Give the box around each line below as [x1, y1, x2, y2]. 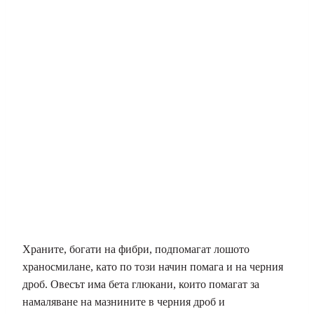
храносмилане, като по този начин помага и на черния [22, 261, 283, 273]
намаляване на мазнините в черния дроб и [22, 296, 225, 308]
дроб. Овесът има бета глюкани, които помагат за [22, 278, 259, 291]
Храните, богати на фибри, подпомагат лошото [22, 243, 250, 256]
